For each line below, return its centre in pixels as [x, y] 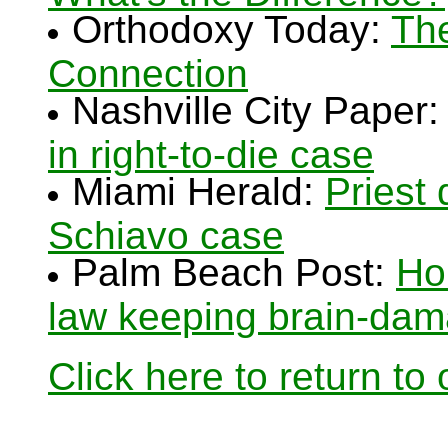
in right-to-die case [211, 151]
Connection [148, 70]
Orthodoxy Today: [231, 29]
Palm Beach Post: [234, 272]
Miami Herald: [198, 191]
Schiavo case [166, 232]
